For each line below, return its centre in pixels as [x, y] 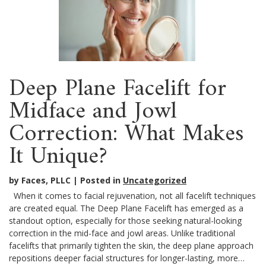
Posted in [102, 180]
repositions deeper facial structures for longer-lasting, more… [127, 258]
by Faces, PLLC [40, 180]
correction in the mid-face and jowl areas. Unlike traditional [122, 233]
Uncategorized [155, 180]
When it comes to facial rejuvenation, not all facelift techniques [132, 195]
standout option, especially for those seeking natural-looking [125, 220]
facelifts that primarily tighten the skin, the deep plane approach [131, 245]
